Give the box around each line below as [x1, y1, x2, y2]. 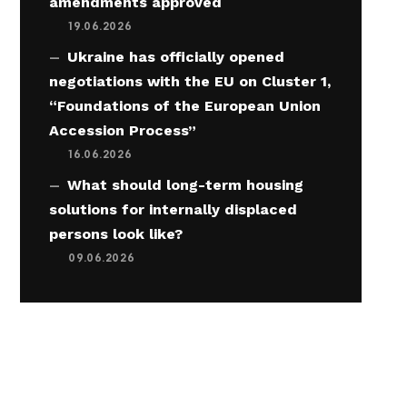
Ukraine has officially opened [67, 48, 285, 66]
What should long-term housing [67, 176, 304, 194]
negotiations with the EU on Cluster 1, [49, 73, 332, 91]
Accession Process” [49, 122, 197, 140]
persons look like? [49, 225, 184, 243]
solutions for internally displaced [49, 201, 298, 219]
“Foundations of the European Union [49, 97, 322, 115]
